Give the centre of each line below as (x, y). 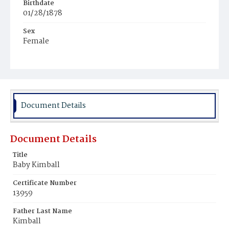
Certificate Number (45, 183)
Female (36, 41)
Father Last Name (42, 211)
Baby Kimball (36, 165)
